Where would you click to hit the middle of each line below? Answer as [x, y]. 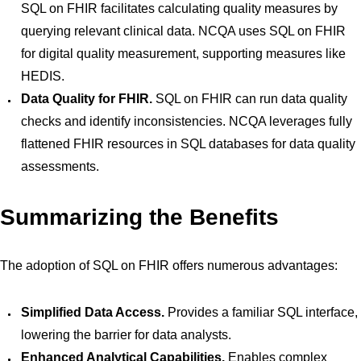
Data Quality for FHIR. [87, 99]
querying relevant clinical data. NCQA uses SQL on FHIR [183, 31]
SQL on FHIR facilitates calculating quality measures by [179, 8]
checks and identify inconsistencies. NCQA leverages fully [187, 121]
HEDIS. [43, 76]
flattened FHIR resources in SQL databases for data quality [188, 144]
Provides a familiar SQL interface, [261, 312]
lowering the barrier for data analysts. [126, 335]
